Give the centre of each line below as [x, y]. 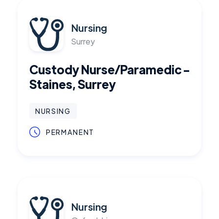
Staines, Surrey [73, 84]
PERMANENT [70, 132]
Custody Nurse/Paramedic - [109, 69]
